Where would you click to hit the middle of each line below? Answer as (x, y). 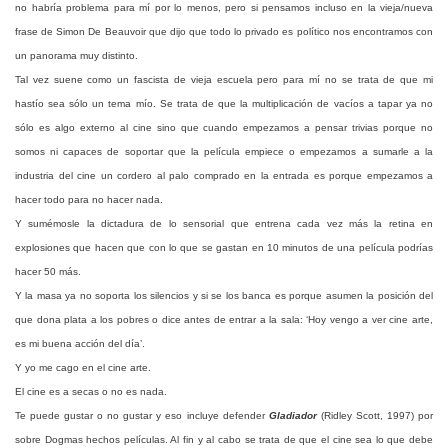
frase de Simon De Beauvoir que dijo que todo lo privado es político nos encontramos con (224, 31)
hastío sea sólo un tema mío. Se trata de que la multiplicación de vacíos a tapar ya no (224, 103)
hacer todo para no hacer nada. (89, 199)
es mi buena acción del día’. (80, 343)
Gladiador (292, 415)
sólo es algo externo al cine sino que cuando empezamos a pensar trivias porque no (224, 127)
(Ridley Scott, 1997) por (375, 415)
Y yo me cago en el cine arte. (83, 367)
